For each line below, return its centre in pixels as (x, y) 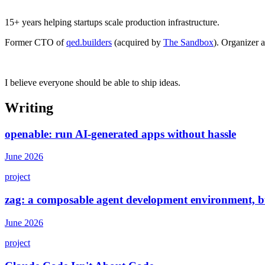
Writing (29, 107)
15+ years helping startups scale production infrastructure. (112, 22)
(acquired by (138, 42)
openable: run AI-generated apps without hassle (120, 134)
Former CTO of (35, 42)
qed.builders (89, 42)
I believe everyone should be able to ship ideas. (93, 82)
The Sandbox (188, 42)
